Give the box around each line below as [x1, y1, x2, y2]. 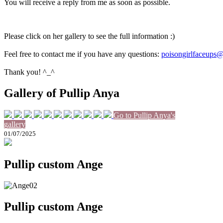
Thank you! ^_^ [4, 68, 55, 77]
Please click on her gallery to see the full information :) [4, 32, 177, 41]
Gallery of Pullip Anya [4, 86, 119, 100]
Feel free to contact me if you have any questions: [4, 50, 161, 59]
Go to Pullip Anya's [113, 111, 175, 119]
